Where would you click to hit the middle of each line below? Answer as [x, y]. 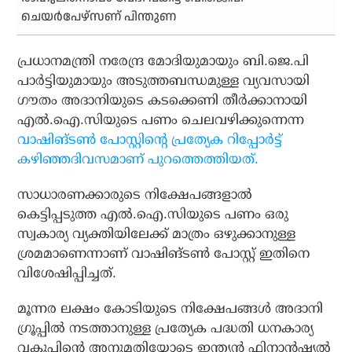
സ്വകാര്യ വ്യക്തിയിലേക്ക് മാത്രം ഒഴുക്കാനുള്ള [157, 234]
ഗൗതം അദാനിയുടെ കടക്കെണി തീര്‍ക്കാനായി [163, 101]
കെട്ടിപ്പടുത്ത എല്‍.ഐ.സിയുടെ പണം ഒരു [153, 214]
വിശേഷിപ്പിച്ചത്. [67, 273]
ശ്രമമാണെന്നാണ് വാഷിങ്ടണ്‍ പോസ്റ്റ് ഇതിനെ [164, 254]
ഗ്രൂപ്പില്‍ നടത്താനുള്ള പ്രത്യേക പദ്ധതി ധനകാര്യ [166, 328]
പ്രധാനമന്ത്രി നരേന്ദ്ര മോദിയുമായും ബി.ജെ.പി [163, 61]
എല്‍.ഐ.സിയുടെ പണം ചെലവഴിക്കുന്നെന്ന [161, 120]
